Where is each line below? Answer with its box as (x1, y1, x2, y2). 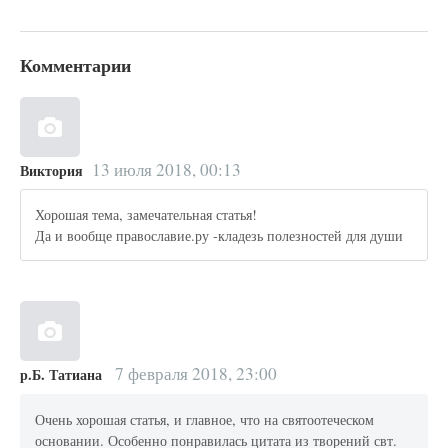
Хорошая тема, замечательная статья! (35, 205, 258, 225)
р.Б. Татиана (20, 364, 102, 386)
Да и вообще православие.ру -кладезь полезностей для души (35, 226, 404, 246)
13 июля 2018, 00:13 (91, 157, 241, 181)
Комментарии (20, 51, 131, 78)
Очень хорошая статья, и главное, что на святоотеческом (35, 410, 375, 430)
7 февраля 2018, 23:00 (110, 362, 277, 386)
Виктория (20, 159, 83, 181)
